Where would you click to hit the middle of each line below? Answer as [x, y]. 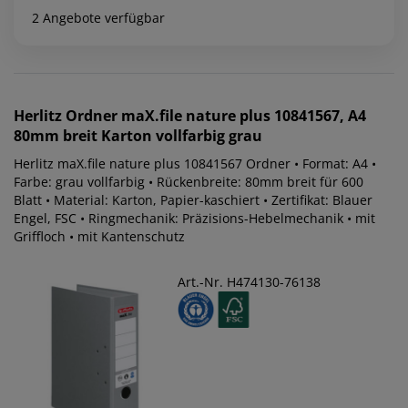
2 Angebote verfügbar [98, 17]
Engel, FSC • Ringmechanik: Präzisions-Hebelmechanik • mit [194, 218]
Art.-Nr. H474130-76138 [249, 281]
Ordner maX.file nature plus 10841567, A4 [216, 115]
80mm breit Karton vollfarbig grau [138, 135]
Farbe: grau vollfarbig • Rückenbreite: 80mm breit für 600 [189, 181]
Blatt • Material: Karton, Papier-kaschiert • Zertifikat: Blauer [193, 199]
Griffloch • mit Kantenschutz [99, 236]
